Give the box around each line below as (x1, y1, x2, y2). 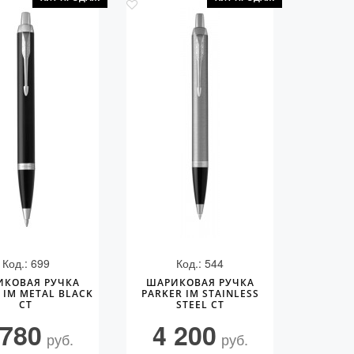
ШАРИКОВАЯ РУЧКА (145, 276, 254, 289)
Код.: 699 (2, 255, 50, 271)
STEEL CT (175, 298, 224, 311)
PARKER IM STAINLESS (141, 287, 259, 300)
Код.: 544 (176, 255, 224, 271)
